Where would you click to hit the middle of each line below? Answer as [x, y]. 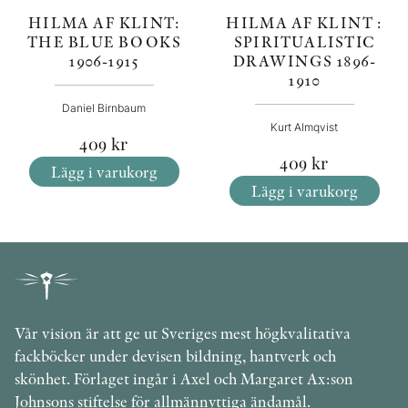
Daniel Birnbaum [104, 107]
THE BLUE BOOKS [104, 41]
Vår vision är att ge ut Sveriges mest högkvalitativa [183, 333]
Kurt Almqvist [304, 127]
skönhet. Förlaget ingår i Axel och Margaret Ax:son [184, 379]
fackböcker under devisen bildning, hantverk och [175, 356]
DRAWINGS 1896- [304, 60]
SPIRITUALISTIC [304, 41]
